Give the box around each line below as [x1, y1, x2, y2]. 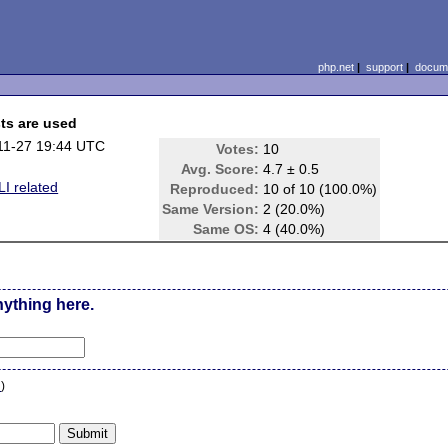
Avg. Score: [181, 161, 260, 177]
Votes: [216, 141, 260, 157]
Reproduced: [170, 181, 260, 197]
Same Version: [162, 201, 260, 217]
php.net [317, 61, 354, 73]
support [365, 61, 403, 73]
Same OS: [193, 221, 260, 237]
